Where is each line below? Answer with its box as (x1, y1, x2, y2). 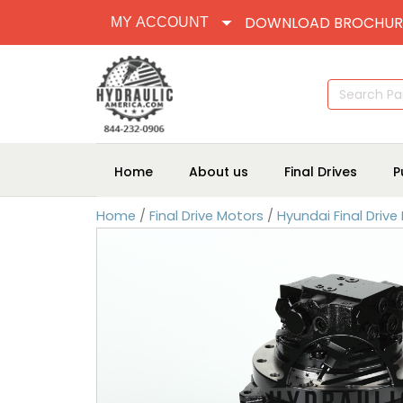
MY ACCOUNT (111, 14, 209, 30)
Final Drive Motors (149, 207, 264, 225)
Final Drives (284, 162, 357, 181)
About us (189, 162, 248, 181)
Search (327, 77, 366, 94)
